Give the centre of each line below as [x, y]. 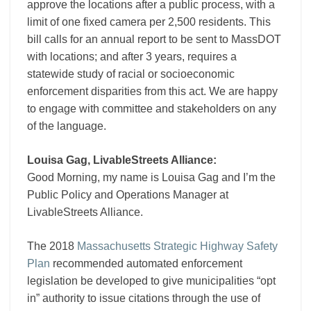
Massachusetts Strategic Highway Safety [177, 246]
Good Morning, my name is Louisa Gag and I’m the [151, 178]
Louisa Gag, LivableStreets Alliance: [122, 160]
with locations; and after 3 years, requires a [132, 57]
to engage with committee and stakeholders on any [152, 109]
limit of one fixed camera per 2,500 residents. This [149, 22]
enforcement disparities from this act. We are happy [152, 92]
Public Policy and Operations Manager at [128, 195]
